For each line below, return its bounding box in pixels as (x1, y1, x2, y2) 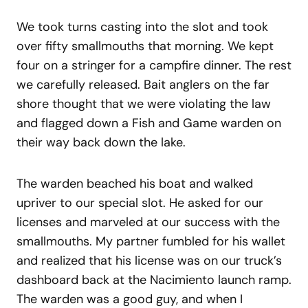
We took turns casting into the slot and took (16, 18, 268, 35)
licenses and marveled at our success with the (16, 213, 280, 230)
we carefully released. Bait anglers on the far (16, 76, 269, 93)
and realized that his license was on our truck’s (16, 252, 282, 269)
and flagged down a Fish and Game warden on (16, 114, 281, 131)
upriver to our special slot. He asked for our (16, 194, 263, 211)
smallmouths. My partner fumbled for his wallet (16, 232, 285, 250)
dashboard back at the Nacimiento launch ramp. (16, 271, 291, 288)
